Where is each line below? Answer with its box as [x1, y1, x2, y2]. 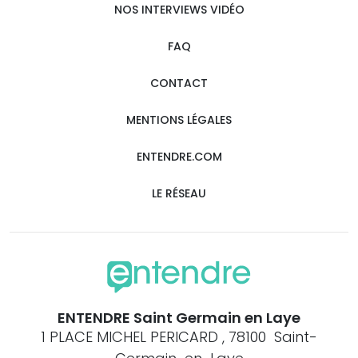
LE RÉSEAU [152, 185, 206, 201]
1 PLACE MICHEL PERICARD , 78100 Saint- [41, 326, 317, 347]
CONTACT [150, 75, 208, 91]
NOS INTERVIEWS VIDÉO [113, 2, 245, 18]
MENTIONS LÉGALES [126, 112, 232, 128]
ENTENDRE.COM [136, 149, 222, 165]
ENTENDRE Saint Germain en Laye [58, 307, 300, 328]
